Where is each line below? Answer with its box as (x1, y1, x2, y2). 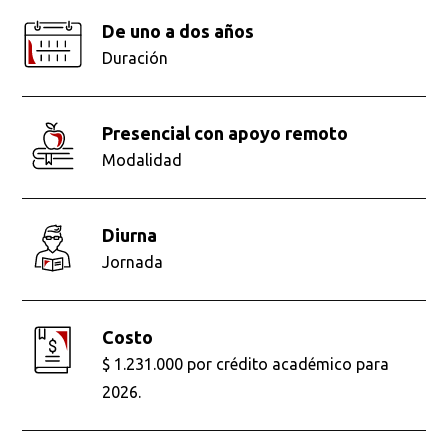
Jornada (102, 253, 164, 272)
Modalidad (102, 151, 183, 170)
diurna (115, 225, 158, 246)
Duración (102, 49, 169, 68)
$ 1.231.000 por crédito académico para (102, 355, 390, 374)
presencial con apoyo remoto (113, 123, 349, 144)
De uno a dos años (115, 21, 255, 42)
